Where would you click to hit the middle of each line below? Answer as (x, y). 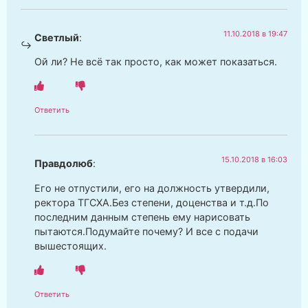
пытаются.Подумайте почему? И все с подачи (146, 231)
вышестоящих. (70, 245)
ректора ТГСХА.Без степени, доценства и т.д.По (152, 202)
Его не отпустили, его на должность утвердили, (152, 188)
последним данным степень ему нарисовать (142, 217)
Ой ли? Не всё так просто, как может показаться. (156, 61)
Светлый (57, 37)
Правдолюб (64, 164)
